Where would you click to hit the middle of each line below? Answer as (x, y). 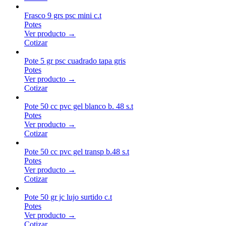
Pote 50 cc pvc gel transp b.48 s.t (77, 151)
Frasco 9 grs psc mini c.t (63, 15)
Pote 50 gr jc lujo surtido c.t (68, 197)
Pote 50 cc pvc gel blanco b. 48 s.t (79, 106)
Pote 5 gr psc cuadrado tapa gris (75, 61)
